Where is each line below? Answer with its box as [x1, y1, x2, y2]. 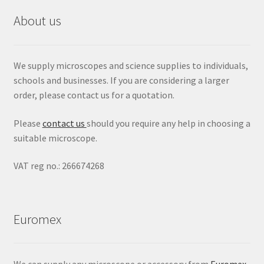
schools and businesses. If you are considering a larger [13, 74, 229, 87]
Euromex [13, 210, 61, 227]
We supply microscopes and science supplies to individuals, [13, 60, 248, 72]
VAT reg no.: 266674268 [13, 160, 104, 172]
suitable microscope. [13, 131, 97, 144]
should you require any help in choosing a [86, 117, 250, 129]
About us [13, 12, 61, 29]
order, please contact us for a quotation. [13, 89, 174, 101]
